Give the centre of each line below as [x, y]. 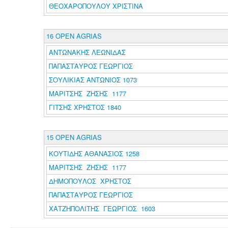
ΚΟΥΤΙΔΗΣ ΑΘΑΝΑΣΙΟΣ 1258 [94, 153]
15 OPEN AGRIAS [74, 137]
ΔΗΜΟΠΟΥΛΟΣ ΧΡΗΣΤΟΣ [92, 181]
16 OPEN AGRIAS [74, 36]
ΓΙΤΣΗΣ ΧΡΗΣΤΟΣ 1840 [85, 107]
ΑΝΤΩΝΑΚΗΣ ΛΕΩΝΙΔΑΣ [88, 52]
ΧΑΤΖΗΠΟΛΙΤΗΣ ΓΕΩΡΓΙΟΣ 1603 [102, 208]
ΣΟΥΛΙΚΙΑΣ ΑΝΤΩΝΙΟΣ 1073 [93, 80]
